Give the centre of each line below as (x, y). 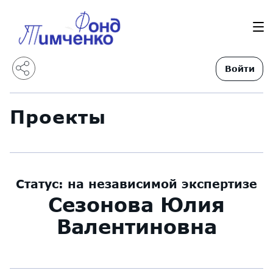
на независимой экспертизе (162, 184)
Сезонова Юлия (136, 204)
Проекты (58, 116)
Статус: (42, 184)
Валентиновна (136, 226)
